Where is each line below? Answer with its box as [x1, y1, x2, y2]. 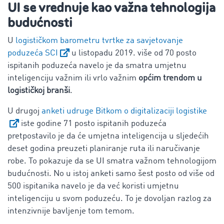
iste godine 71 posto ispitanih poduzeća [19, 119, 166, 128]
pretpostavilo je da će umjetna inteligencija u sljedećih [7, 131, 209, 140]
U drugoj [7, 106, 41, 115]
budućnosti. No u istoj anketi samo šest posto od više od [7, 169, 214, 178]
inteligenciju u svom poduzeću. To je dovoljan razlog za [7, 194, 211, 203]
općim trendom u [138, 73, 202, 82]
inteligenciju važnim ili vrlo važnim [7, 73, 138, 82]
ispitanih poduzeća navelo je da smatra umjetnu [7, 61, 186, 70]
